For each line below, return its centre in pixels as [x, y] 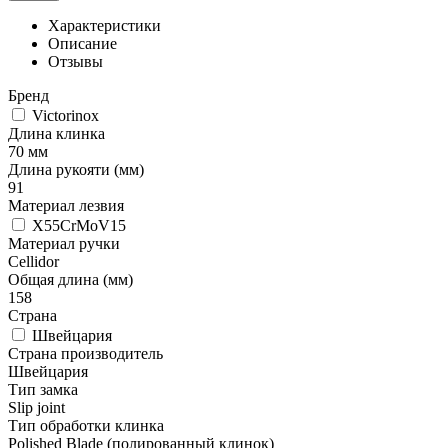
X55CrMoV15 [77, 225]
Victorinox [63, 115]
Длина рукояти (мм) [76, 169]
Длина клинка [56, 133]
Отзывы [75, 61]
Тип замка [43, 389]
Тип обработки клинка [86, 425]
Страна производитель [85, 353]
